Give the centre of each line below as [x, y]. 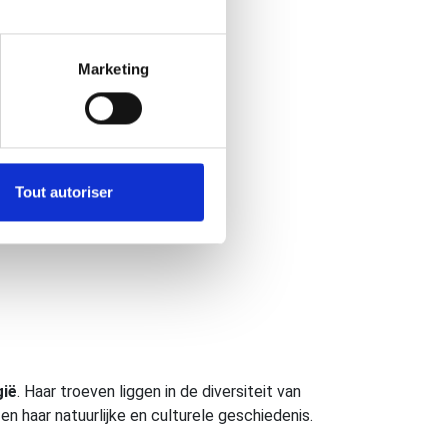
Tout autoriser [63, 192]
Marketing [113, 69]
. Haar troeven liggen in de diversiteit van [159, 391]
